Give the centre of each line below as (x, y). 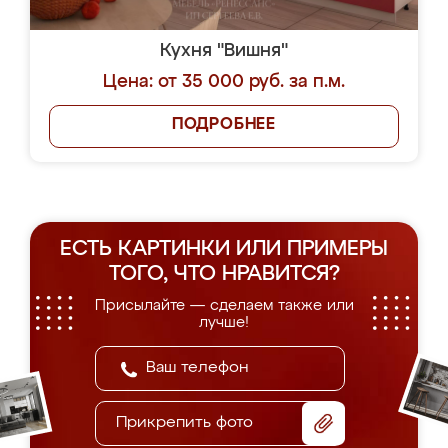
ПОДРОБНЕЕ (224, 125)
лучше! (224, 322)
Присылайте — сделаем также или (224, 305)
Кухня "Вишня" (224, 51)
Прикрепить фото (184, 423)
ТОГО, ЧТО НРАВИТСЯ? (224, 274)
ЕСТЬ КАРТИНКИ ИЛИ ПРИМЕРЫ (224, 249)
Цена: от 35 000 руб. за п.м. (224, 82)
